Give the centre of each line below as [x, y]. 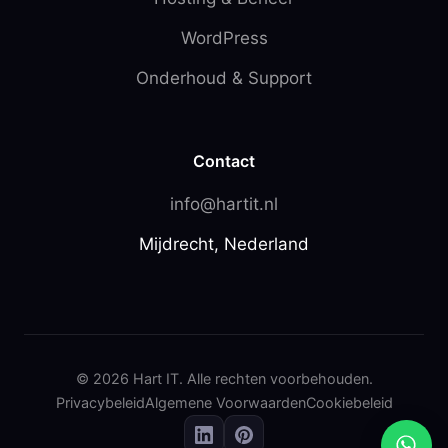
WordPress [224, 37]
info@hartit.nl [224, 203]
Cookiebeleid [349, 402]
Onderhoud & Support [224, 77]
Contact [224, 160]
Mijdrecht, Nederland [224, 243]
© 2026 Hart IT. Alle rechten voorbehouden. [224, 378]
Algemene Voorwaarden [225, 402]
